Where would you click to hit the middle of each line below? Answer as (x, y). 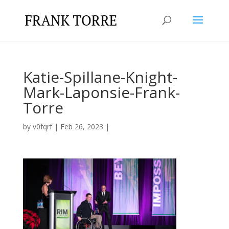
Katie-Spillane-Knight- (100, 77)
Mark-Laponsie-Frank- (101, 92)
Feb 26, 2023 (82, 127)
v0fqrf (42, 127)
